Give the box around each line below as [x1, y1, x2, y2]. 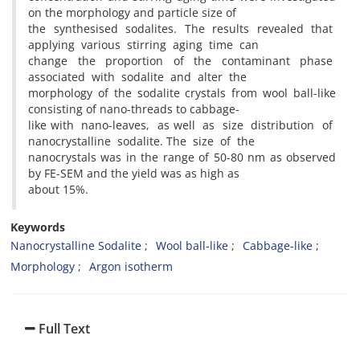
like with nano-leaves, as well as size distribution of [28, 117, 336, 133]
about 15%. [28, 182, 92, 197]
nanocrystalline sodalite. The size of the [28, 133, 255, 149]
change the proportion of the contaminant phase [28, 53, 336, 68]
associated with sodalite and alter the [28, 69, 247, 84]
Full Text [35, 320, 90, 337]
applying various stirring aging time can [28, 37, 259, 52]
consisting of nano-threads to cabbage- [28, 101, 239, 117]
